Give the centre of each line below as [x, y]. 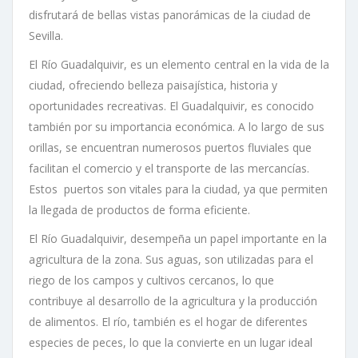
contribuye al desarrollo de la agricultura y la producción [173, 300]
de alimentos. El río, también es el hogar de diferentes [168, 321]
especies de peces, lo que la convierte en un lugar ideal [171, 342]
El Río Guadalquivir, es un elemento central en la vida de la [179, 64]
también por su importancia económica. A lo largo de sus [177, 126]
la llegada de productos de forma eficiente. [139, 209]
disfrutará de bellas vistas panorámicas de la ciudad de [170, 14]
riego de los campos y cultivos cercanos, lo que [151, 280]
